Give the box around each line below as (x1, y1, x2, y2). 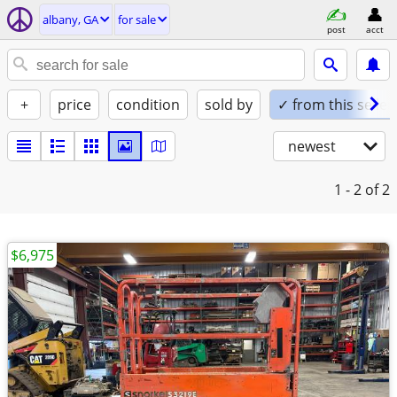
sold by (205, 95, 253, 114)
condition (116, 95, 180, 114)
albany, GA (43, 12, 98, 27)
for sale (118, 12, 156, 27)
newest (288, 136, 336, 156)
